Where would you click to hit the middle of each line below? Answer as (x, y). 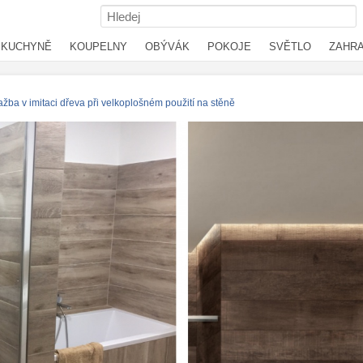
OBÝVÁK (167, 47)
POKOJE (229, 47)
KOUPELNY (98, 47)
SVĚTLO (290, 47)
